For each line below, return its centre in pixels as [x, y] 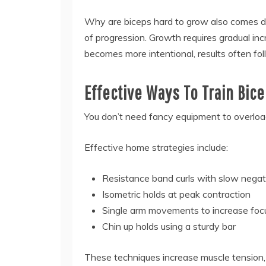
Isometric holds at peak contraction [176, 194]
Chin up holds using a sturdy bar [169, 226]
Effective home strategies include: [156, 147]
